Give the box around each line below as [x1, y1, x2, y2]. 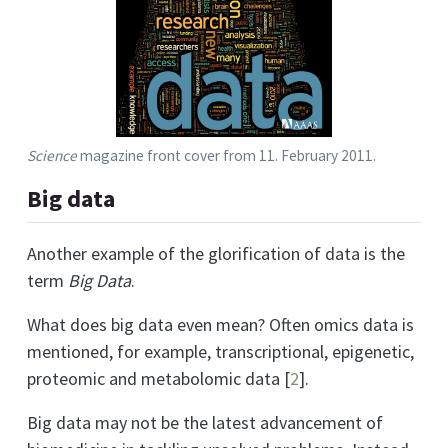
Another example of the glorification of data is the [27, 241, 405, 265]
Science [27, 146, 77, 166]
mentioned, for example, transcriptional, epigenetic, [27, 339, 414, 363]
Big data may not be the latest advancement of [27, 410, 383, 434]
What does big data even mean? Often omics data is [27, 312, 414, 336]
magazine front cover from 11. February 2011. [77, 146, 376, 166]
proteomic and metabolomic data [27, 366, 284, 390]
